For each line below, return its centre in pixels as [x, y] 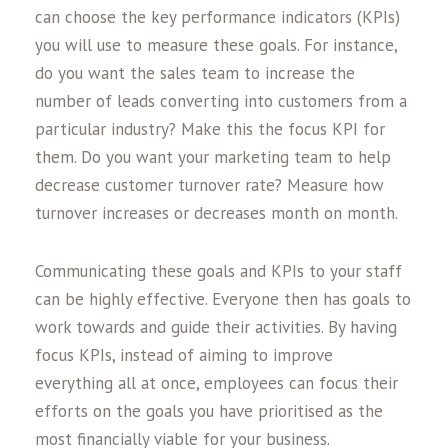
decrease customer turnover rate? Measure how [209, 185]
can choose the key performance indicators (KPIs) [217, 17]
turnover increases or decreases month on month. [216, 213]
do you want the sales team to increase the [195, 73]
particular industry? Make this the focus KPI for [210, 129]
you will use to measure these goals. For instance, [216, 45]
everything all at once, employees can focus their [216, 383]
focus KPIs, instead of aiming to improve [184, 355]
